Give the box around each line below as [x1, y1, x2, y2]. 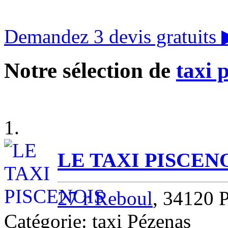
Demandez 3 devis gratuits [4, 25, 221, 47]
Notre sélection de [4, 58, 176, 82]
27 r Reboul [58, 187, 153, 210]
